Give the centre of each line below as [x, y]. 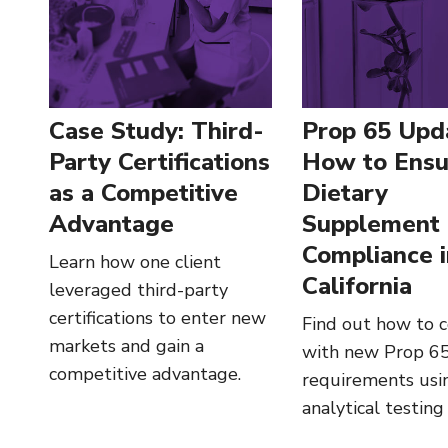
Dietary [345, 193]
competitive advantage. [145, 374]
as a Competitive [143, 193]
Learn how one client [135, 262]
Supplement [371, 224]
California [357, 286]
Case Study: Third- [156, 131]
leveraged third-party [138, 290]
